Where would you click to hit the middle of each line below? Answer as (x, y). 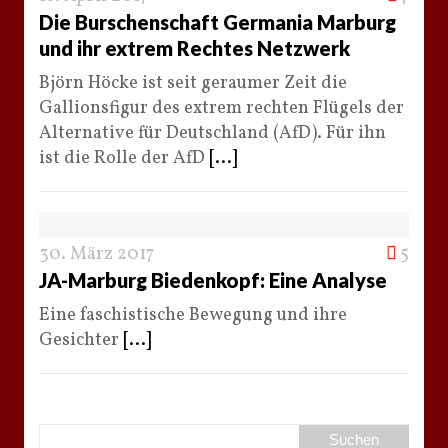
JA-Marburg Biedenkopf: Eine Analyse (213, 279)
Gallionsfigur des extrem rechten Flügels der (221, 108)
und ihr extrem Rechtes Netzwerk (194, 47)
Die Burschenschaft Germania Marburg (217, 21)
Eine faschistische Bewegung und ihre (193, 315)
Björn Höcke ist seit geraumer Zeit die (193, 83)
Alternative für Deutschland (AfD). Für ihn (212, 133)
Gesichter (81, 340)
